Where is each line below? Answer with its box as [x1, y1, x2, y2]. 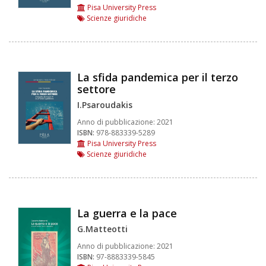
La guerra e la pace [77, 205, 177, 220]
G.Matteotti [77, 223, 128, 235]
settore [77, 81, 116, 96]
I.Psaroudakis [77, 99, 132, 110]
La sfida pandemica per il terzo [77, 69, 238, 84]
